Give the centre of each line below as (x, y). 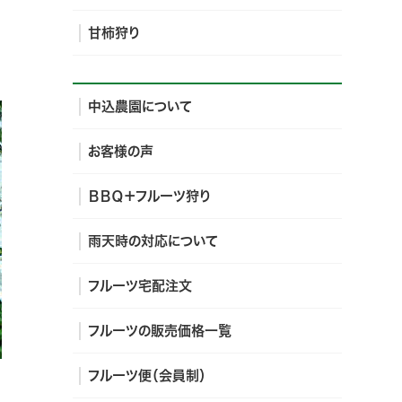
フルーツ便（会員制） (147, 376)
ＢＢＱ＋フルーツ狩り (149, 196)
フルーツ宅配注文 (140, 286)
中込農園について (140, 106)
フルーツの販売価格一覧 (160, 331)
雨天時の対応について (153, 241)
